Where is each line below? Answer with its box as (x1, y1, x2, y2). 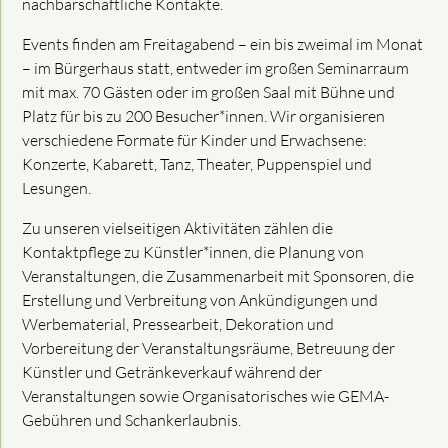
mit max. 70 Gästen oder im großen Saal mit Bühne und (22, 82, 396, 103)
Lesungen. (22, 178, 92, 199)
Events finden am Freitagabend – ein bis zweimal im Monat (22, 34, 424, 55)
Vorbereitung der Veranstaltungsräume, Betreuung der (22, 338, 396, 359)
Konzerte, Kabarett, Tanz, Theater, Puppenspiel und (22, 154, 373, 175)
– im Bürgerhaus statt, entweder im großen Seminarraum (22, 58, 410, 79)
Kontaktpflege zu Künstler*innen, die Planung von (22, 242, 365, 263)
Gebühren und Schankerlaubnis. (22, 410, 242, 431)
